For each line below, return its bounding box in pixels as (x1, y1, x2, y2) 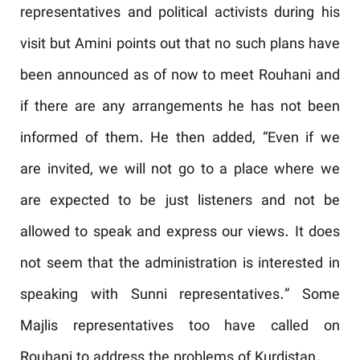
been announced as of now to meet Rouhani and (20, 65, 340, 88)
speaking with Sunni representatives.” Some (20, 284, 340, 307)
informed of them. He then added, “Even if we (20, 128, 340, 150)
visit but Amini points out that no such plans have (20, 34, 340, 56)
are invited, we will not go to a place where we (20, 159, 340, 182)
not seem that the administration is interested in (20, 253, 340, 276)
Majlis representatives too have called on (20, 316, 340, 338)
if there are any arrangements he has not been (20, 96, 340, 119)
